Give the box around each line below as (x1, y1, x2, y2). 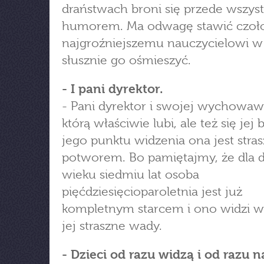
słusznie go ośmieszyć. (62, 53, 191, 67)
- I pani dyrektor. (62, 82, 163, 96)
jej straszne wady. (62, 219, 162, 233)
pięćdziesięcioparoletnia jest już (62, 184, 242, 199)
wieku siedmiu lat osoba (62, 167, 199, 181)
